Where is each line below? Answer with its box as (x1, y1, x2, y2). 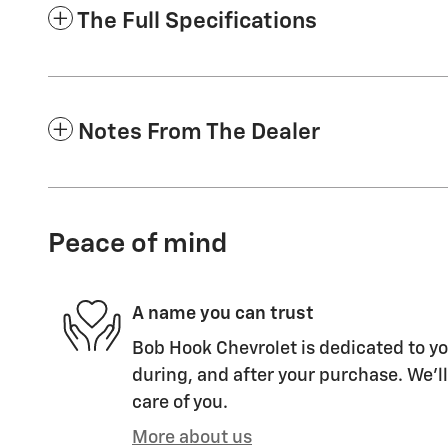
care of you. (132, 393, 228, 412)
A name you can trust (132, 305, 314, 323)
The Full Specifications (77, 9, 317, 33)
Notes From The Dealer (78, 120, 320, 144)
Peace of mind (48, 230, 227, 258)
